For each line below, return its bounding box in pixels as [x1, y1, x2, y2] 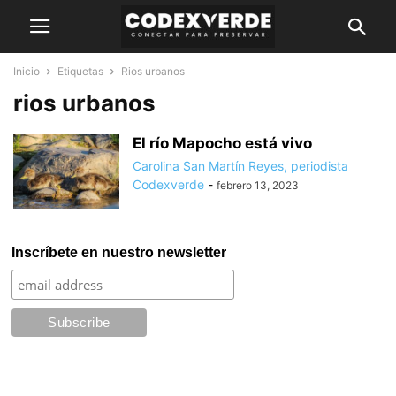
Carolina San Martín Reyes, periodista [133, 158, 348, 173]
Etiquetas [57, 65, 103, 78]
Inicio [13, 65, 40, 78]
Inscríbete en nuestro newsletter [11, 245, 227, 260]
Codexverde [133, 177, 204, 192]
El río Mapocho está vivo [133, 134, 312, 152]
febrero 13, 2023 [217, 179, 299, 192]
